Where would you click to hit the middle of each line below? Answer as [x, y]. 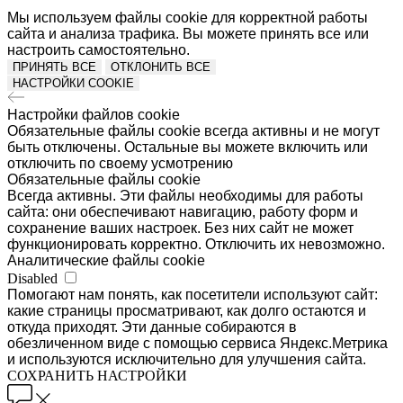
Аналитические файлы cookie [106, 260]
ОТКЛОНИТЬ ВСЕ [161, 67]
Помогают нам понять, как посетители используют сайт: [193, 294]
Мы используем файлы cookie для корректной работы [188, 17]
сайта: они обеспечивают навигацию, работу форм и [183, 211]
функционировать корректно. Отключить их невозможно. [196, 244]
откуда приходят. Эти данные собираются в [152, 327]
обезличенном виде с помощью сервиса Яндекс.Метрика [197, 343]
